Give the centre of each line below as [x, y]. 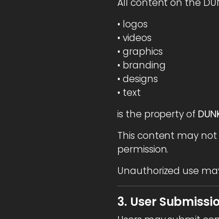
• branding [142, 65]
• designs [138, 79]
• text [129, 92]
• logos [132, 24]
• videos [134, 38]
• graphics [140, 51]
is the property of [158, 114]
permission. [143, 149]
